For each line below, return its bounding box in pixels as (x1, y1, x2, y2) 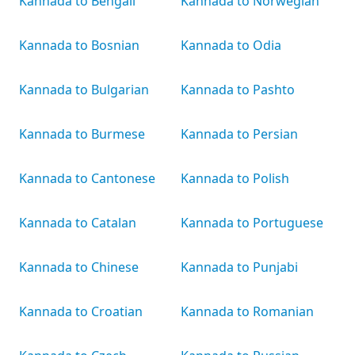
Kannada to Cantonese (19, 170, 155, 187)
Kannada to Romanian (181, 303, 314, 320)
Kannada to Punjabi (181, 258, 298, 276)
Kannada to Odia (181, 36, 281, 54)
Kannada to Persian (181, 125, 298, 143)
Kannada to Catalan (19, 214, 136, 231)
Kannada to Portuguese (181, 214, 323, 231)
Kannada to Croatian (19, 303, 143, 320)
